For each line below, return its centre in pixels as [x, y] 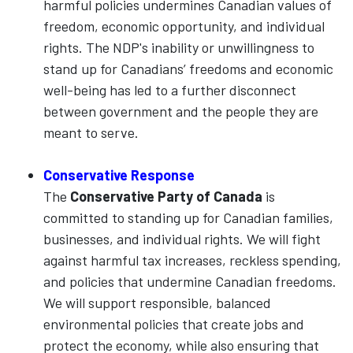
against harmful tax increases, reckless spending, [192, 260]
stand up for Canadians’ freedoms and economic [188, 69]
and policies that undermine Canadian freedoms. [190, 281]
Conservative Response [119, 175]
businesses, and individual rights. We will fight [182, 239]
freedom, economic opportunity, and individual [184, 26]
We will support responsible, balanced [157, 303]
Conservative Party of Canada [166, 196]
